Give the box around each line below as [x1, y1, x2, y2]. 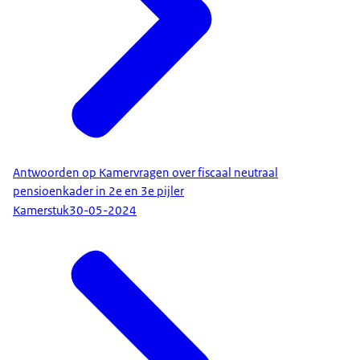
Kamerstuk [13, 202, 69, 219]
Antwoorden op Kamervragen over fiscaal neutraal [13, 164, 278, 181]
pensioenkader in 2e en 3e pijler [13, 182, 184, 199]
